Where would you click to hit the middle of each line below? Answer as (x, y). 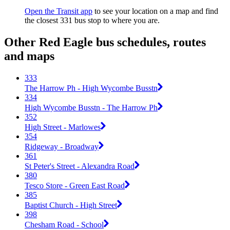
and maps (29, 56)
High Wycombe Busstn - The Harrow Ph (91, 107)
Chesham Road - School (64, 224)
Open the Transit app (59, 11)
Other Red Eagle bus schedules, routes (105, 42)
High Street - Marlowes (63, 127)
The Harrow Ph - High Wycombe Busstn (91, 88)
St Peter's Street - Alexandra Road (80, 166)
